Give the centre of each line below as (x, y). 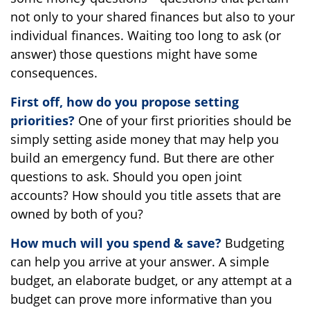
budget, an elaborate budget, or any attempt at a (151, 280)
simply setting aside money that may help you (145, 139)
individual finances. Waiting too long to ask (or (146, 35)
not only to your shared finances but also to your (153, 17)
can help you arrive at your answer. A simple (140, 262)
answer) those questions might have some (134, 54)
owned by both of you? (77, 214)
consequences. (54, 73)
